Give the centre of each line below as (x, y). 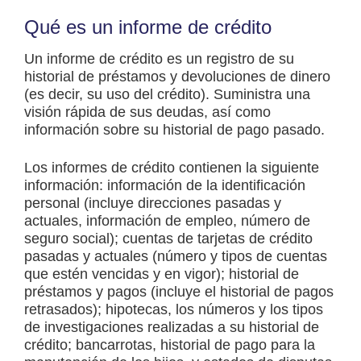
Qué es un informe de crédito (148, 27)
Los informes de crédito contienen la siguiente (172, 168)
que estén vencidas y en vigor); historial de (162, 274)
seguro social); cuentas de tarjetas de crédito (168, 239)
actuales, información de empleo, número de (167, 221)
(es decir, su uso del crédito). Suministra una (167, 95)
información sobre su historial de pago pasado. (174, 130)
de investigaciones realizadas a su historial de (172, 328)
